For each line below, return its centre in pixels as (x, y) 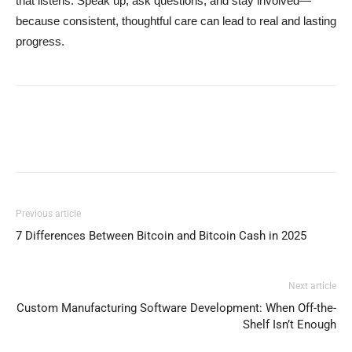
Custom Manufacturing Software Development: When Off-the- (176, 308)
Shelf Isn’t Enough (290, 324)
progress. (40, 41)
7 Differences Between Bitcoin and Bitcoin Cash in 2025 (161, 236)
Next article (312, 286)
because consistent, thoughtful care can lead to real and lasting (176, 21)
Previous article (48, 214)
